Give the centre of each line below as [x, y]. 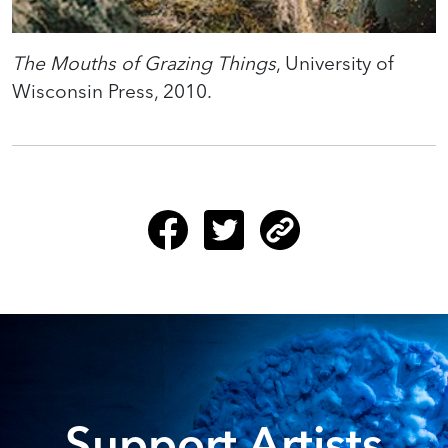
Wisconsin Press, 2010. [112, 91]
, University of [335, 63]
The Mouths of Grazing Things [144, 63]
